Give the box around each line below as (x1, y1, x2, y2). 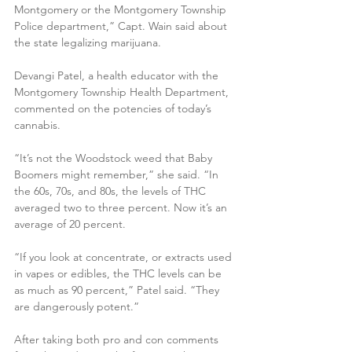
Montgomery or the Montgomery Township (14, 2, 229, 17)
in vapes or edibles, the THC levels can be (14, 266, 225, 281)
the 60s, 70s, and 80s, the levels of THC (14, 184, 209, 199)
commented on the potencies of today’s (14, 101, 214, 116)
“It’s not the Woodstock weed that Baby (14, 151, 215, 166)
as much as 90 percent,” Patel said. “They (14, 283, 222, 298)
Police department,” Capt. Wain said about (14, 19, 230, 34)
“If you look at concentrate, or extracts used (14, 250, 235, 265)
